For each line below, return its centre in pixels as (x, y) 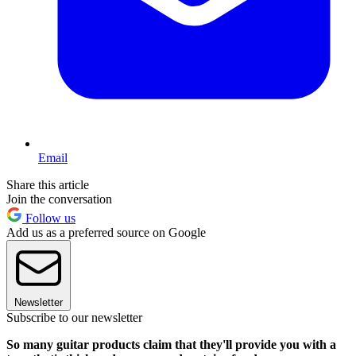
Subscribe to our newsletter (74, 318)
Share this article (48, 185)
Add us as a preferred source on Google (106, 233)
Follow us (49, 219)
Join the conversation (59, 199)
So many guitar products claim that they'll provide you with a (171, 345)
